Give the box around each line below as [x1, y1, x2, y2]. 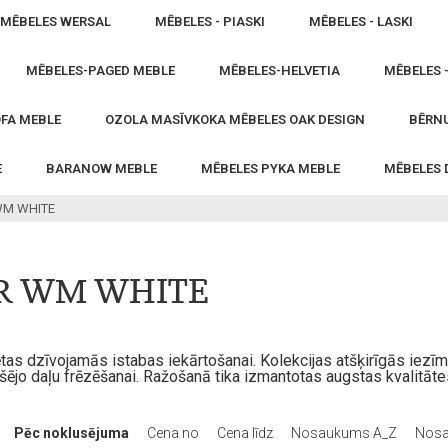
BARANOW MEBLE [46, 161, 157, 176]
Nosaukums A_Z [291, 425, 400, 441]
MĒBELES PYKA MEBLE [201, 161, 340, 176]
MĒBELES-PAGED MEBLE [26, 63, 175, 78]
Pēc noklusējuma [14, 425, 132, 441]
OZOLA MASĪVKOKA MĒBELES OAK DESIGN [105, 112, 365, 127]
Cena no [147, 425, 202, 441]
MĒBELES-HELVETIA [219, 63, 340, 78]
